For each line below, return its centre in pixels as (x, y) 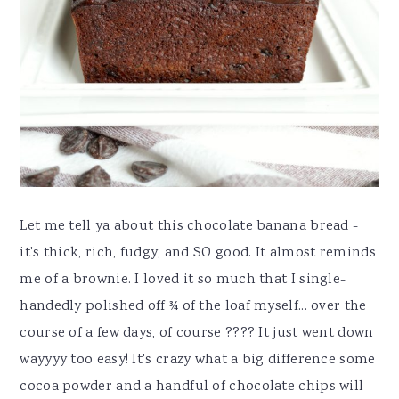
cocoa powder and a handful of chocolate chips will (192, 387)
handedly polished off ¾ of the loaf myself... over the (193, 306)
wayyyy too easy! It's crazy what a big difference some (198, 360)
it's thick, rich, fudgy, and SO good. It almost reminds (198, 253)
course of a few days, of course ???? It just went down (197, 333)
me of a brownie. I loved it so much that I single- (183, 280)
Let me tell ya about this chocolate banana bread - (189, 226)
